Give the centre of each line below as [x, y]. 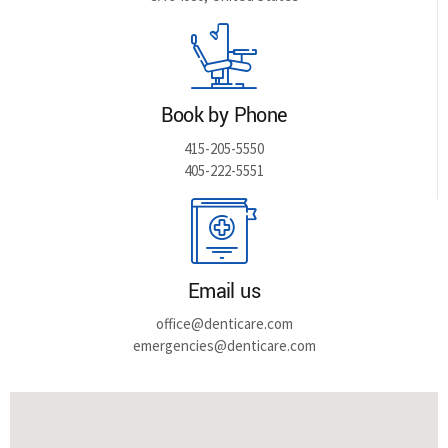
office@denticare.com [224, 323]
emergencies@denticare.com [224, 345]
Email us [224, 291]
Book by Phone [223, 116]
